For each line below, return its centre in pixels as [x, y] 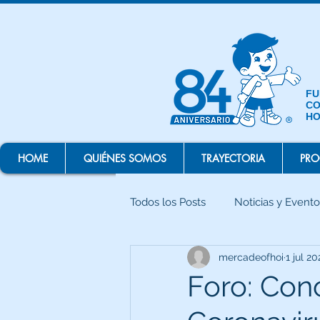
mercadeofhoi [251, 257]
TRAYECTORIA [233, 158]
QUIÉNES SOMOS [125, 158]
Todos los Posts [168, 202]
